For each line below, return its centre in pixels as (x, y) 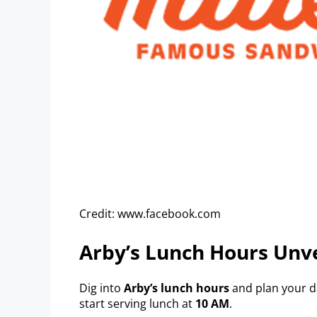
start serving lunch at (137, 303)
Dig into (102, 288)
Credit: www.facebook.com (150, 213)
